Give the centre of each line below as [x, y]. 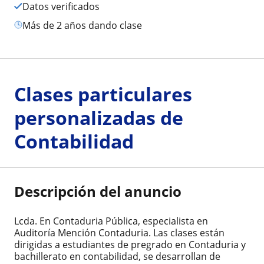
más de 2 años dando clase [86, 25]
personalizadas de [99, 117]
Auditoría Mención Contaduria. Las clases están [119, 232]
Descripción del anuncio [98, 191]
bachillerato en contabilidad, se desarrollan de [117, 256]
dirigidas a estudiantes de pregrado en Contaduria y [130, 244]
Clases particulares [103, 94]
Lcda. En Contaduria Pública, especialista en [111, 221]
